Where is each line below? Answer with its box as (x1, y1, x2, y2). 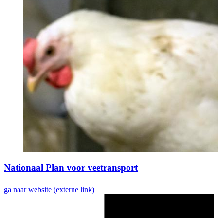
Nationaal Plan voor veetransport (4, 163, 138, 173)
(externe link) (54, 185, 94, 194)
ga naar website (4, 185, 52, 194)
